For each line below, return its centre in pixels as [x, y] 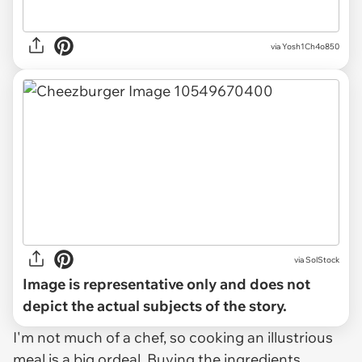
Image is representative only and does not [166, 284]
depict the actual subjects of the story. [155, 306]
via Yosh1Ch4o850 [305, 46]
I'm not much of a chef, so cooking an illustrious [173, 338]
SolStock [322, 259]
